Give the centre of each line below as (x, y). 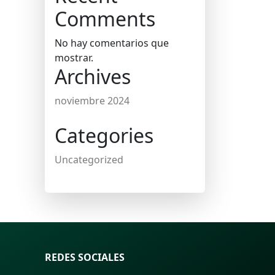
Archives (93, 76)
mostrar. (74, 58)
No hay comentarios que (112, 43)
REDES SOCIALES (85, 257)
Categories (104, 135)
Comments (105, 19)
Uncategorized (89, 160)
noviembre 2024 (92, 101)
